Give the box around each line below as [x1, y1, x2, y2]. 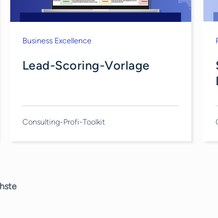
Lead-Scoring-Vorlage [22, 57, 150, 73]
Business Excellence [22, 36, 91, 45]
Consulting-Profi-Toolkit [22, 117, 105, 127]
